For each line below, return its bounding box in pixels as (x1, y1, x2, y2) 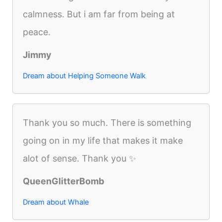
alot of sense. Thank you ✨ (23, 153, 137, 164)
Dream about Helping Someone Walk (23, 71, 146, 80)
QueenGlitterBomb (23, 175, 105, 186)
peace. (23, 26, 51, 37)
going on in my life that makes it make (23, 135, 183, 146)
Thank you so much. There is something (23, 117, 192, 128)
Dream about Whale (23, 197, 89, 207)
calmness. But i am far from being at (23, 8, 175, 19)
